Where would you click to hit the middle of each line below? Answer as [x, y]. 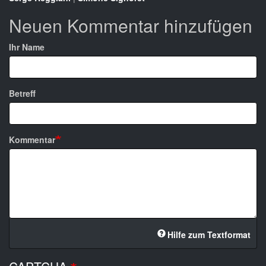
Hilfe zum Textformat [209, 235]
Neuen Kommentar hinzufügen [131, 26]
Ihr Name [27, 47]
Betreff [22, 94]
